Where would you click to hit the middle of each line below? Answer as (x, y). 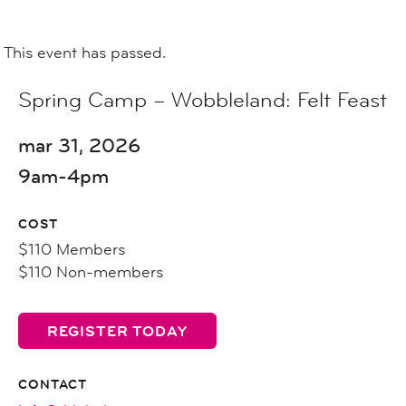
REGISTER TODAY (117, 332)
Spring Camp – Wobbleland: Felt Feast (203, 100)
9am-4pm (63, 176)
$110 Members (72, 249)
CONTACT (53, 384)
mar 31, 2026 (79, 145)
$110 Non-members (91, 272)
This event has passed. (85, 53)
